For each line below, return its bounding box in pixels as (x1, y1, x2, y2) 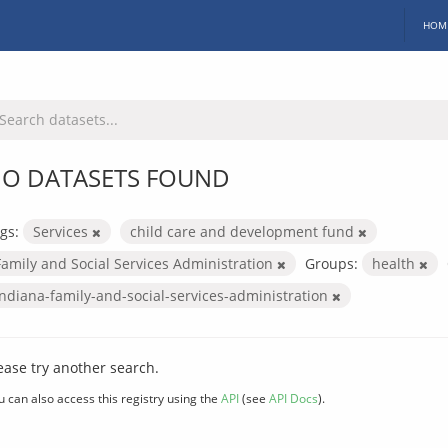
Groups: (305, 253, 358, 273)
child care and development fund (130, 221, 358, 241)
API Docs (269, 389, 318, 406)
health (372, 253, 419, 273)
